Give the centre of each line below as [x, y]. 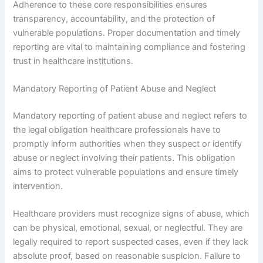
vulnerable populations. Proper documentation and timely [127, 33]
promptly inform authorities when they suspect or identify [128, 144]
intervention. [38, 186]
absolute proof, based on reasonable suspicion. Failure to [127, 256]
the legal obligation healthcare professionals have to [117, 130]
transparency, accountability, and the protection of [114, 18]
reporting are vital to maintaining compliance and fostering [129, 47]
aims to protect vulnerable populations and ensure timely [126, 172]
